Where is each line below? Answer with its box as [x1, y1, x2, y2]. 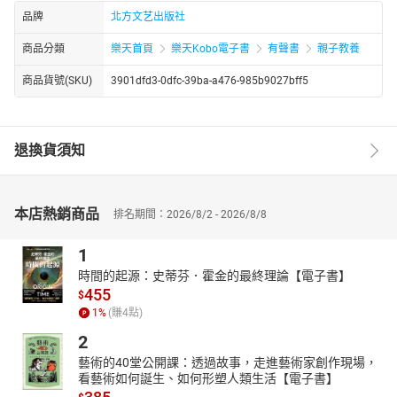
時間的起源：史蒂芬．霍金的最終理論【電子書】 [78, 268, 351, 283]
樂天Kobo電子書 [171, 42, 250, 55]
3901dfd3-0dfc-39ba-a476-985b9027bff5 [111, 74, 308, 87]
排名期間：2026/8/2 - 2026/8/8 [113, 207, 267, 221]
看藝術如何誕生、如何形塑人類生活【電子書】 [78, 370, 339, 385]
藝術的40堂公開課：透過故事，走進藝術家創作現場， [78, 354, 378, 370]
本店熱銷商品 [14, 205, 99, 222]
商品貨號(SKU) [22, 74, 92, 87]
